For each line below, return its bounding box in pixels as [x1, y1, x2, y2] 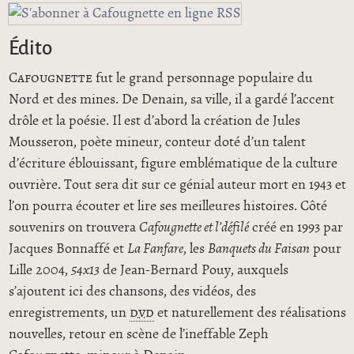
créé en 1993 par [248, 220, 343, 236]
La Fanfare [126, 241, 183, 258]
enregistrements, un [8, 305, 130, 322]
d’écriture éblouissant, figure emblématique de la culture [8, 156, 337, 172]
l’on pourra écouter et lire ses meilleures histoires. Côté [8, 198, 327, 215]
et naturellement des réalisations [153, 305, 346, 322]
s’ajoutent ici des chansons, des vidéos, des [8, 284, 256, 300]
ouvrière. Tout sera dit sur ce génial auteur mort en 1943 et [8, 177, 346, 194]
